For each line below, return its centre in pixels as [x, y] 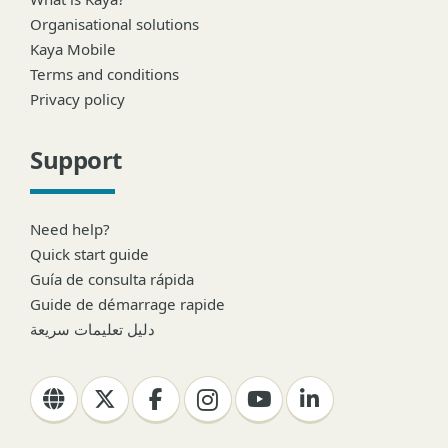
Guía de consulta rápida [112, 278]
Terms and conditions [104, 74]
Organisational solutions [114, 23]
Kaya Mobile [73, 49]
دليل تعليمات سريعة [92, 329]
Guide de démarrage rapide [127, 304]
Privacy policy [77, 99]
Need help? [70, 228]
